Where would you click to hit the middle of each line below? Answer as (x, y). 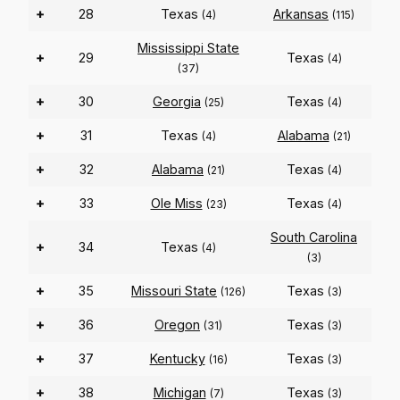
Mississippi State (188, 48)
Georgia (177, 102)
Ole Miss (176, 204)
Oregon (177, 325)
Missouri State (174, 291)
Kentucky (177, 359)
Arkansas (301, 14)
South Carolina (314, 237)
